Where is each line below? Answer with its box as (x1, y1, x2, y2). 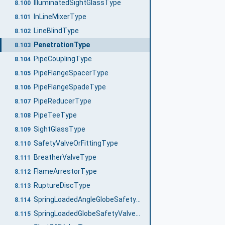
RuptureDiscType (33, 181, 90, 189)
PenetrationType (33, 41, 90, 49)
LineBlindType (33, 27, 79, 35)
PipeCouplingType (33, 55, 92, 63)
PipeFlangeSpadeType (33, 83, 106, 91)
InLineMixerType (33, 13, 86, 21)
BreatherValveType (33, 153, 96, 161)
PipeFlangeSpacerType (33, 69, 108, 77)
